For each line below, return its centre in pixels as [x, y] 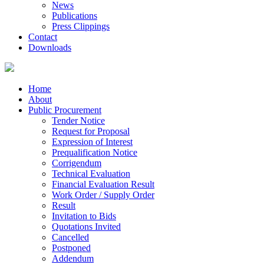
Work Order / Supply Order [103, 195]
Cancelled [70, 237]
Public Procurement [65, 110]
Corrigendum [77, 163]
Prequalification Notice [95, 152]
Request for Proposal [91, 131]
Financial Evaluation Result [103, 184]
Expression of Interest [92, 142]
